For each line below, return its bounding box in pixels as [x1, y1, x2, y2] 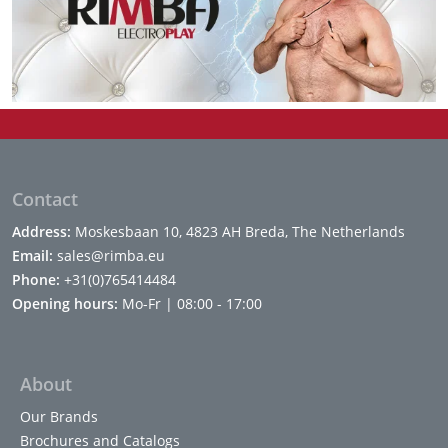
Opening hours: [12, 294, 118, 314]
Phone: [12, 270, 60, 290]
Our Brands [20, 407, 98, 427]
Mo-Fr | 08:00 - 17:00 [118, 294, 262, 314]
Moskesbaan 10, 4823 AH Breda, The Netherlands [71, 222, 405, 242]
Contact [12, 187, 78, 212]
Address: [12, 222, 71, 242]
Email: [12, 246, 53, 266]
